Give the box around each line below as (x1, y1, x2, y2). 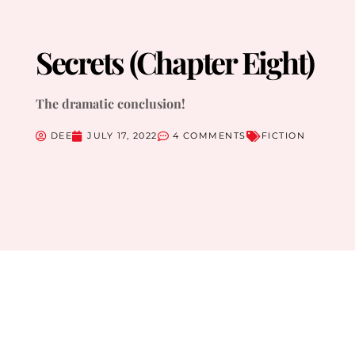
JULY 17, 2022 (87, 130, 158, 142)
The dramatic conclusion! (35, 95, 185, 113)
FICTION (261, 130, 306, 142)
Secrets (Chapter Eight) (35, 42, 315, 83)
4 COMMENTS (172, 130, 246, 142)
